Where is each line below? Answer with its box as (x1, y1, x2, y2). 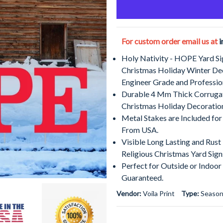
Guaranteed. (121, 173, 163, 182)
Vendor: (116, 189, 143, 198)
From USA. (121, 125, 158, 134)
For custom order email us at (121, 36, 219, 46)
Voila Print (143, 189, 175, 198)
